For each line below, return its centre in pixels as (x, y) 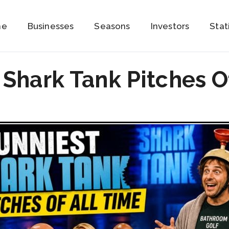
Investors (170, 26)
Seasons (112, 26)
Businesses (51, 26)
